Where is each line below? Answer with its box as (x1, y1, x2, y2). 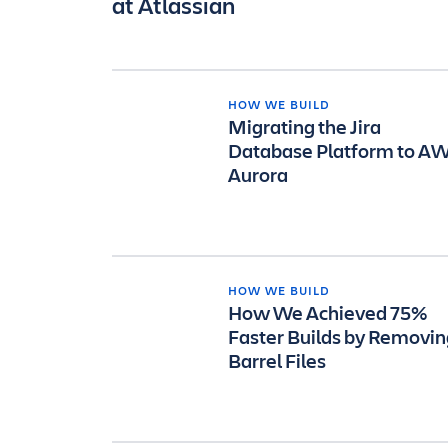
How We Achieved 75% (228, 299, 427, 326)
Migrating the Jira (228, 113, 381, 140)
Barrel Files (228, 347, 326, 374)
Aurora (228, 161, 288, 188)
